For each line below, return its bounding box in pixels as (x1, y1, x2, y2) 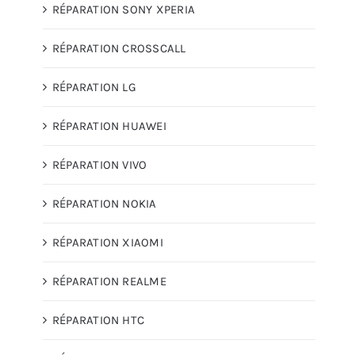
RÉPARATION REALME (52, 273, 166, 288)
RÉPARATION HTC (52, 312, 145, 327)
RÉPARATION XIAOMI (52, 235, 163, 250)
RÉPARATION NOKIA (52, 196, 157, 211)
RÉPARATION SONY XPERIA (52, 2, 195, 17)
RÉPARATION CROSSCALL (52, 40, 186, 55)
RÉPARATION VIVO (52, 157, 147, 172)
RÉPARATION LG (52, 79, 136, 94)
